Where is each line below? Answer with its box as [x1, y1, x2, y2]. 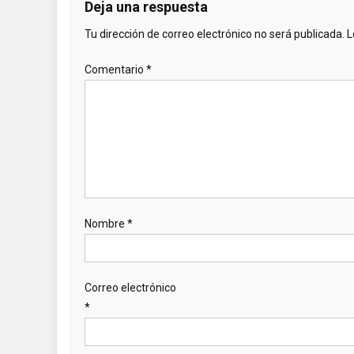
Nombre [85, 217, 127, 230]
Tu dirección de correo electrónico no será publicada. [85, 27, 345, 40]
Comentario [85, 62, 146, 76]
